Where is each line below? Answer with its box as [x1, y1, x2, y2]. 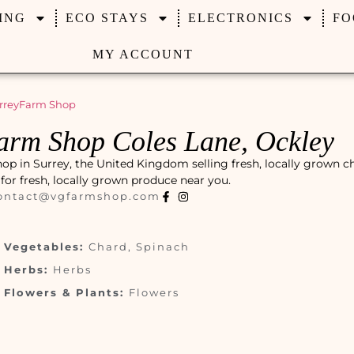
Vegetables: [4, 240, 89, 253]
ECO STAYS [65, 11, 149, 24]
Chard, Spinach [88, 240, 190, 253]
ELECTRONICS [187, 11, 293, 24]
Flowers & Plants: [4, 286, 130, 299]
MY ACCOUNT [92, 47, 194, 61]
